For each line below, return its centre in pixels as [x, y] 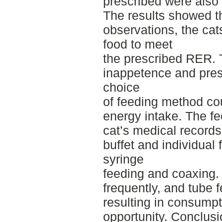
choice [121, 87]
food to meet [138, 44]
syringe [123, 159]
